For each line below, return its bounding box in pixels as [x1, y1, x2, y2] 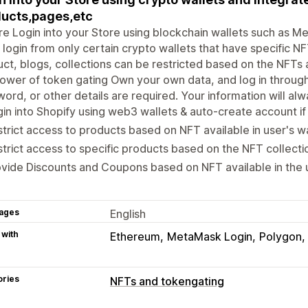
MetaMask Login [167, 229, 252, 243]
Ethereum [110, 229, 160, 243]
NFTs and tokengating [110, 274, 224, 288]
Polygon [259, 229, 302, 243]
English [110, 206, 146, 221]
